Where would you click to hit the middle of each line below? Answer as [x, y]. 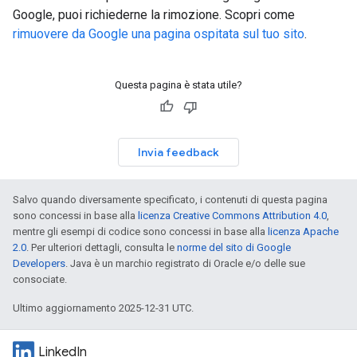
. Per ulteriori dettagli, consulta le [102, 247]
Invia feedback [178, 152]
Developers [39, 263]
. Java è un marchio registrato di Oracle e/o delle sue [185, 263]
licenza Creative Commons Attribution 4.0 [232, 216]
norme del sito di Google [234, 247]
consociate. [40, 279]
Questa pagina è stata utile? [178, 85]
